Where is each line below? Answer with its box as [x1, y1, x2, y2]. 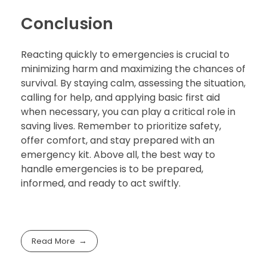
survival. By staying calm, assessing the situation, [21, 76, 246, 91]
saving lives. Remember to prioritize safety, [21, 119, 221, 133]
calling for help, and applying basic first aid [21, 91, 220, 105]
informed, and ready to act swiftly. [21, 176, 181, 191]
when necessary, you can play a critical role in [21, 105, 235, 119]
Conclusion [21, 12, 113, 35]
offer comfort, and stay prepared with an [21, 133, 215, 148]
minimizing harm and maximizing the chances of [21, 62, 246, 76]
